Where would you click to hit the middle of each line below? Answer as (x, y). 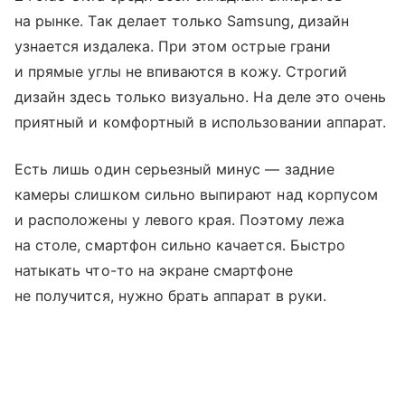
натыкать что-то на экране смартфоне (154, 271)
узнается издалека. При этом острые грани (173, 47)
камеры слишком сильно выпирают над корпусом (197, 195)
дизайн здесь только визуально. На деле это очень (201, 97)
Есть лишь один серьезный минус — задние (174, 170)
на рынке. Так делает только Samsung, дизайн (182, 21)
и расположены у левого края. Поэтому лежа (179, 220)
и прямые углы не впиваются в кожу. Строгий (181, 72)
